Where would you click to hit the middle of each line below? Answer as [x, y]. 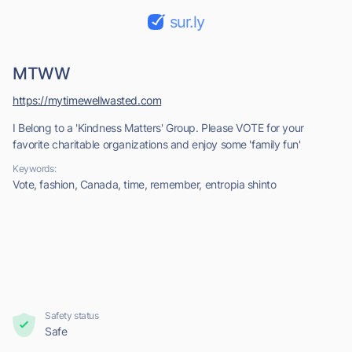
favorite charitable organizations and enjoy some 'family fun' [157, 144]
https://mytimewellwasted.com [87, 100]
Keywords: [35, 169]
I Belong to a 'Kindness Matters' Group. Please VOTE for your [158, 128]
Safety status [72, 315]
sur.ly [187, 22]
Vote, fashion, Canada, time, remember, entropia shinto [145, 184]
